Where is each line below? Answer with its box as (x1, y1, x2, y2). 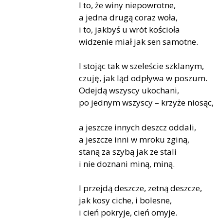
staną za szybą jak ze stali (79, 145, 177, 157)
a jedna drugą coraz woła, (79, 11, 178, 23)
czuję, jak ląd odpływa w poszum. (79, 73, 207, 84)
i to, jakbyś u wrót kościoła (79, 23, 180, 35)
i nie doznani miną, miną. (79, 158, 175, 169)
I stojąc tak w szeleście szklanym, (79, 60, 204, 72)
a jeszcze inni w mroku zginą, (79, 133, 189, 145)
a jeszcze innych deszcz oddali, (79, 121, 196, 133)
